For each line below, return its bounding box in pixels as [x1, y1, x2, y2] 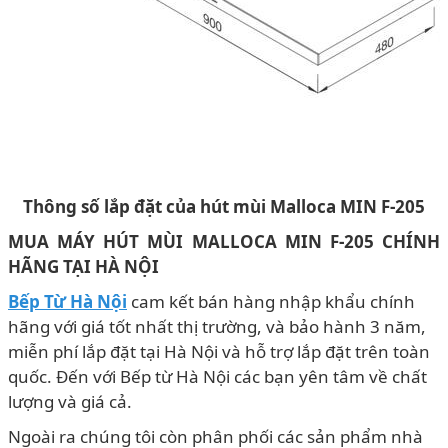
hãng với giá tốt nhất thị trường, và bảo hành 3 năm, [8, 314, 426, 338]
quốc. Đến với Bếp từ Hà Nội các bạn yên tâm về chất [8, 364, 427, 388]
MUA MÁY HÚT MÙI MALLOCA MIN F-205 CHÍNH [8, 229, 440, 253]
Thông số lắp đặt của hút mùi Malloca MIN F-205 [23, 194, 425, 218]
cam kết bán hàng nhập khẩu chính [127, 289, 415, 313]
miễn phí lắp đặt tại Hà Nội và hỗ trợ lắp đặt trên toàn [8, 339, 430, 363]
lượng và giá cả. [8, 389, 132, 413]
